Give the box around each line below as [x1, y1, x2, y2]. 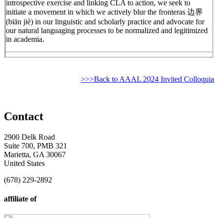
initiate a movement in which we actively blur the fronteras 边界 [6, 8, 203, 17]
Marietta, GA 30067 [4, 150, 66, 159]
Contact [4, 110, 43, 123]
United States [4, 159, 45, 168]
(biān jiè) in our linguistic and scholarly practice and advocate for [6, 18, 204, 26]
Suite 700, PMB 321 [4, 142, 67, 150]
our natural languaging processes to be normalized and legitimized [6, 26, 208, 35]
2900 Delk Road [4, 133, 55, 142]
